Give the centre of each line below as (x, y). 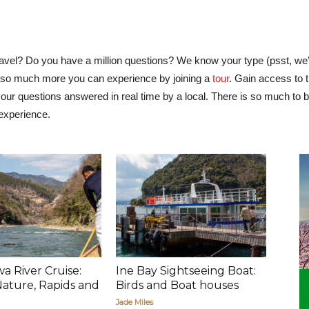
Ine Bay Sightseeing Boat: (186, 271)
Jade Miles (134, 302)
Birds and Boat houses (177, 285)
